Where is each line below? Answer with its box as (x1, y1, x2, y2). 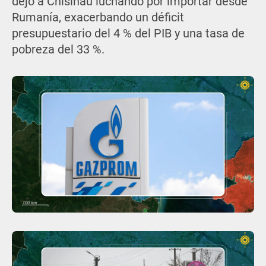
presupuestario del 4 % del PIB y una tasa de (11, 26, 245, 40)
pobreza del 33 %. (11, 42, 104, 56)
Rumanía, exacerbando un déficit (11, 10, 184, 24)
